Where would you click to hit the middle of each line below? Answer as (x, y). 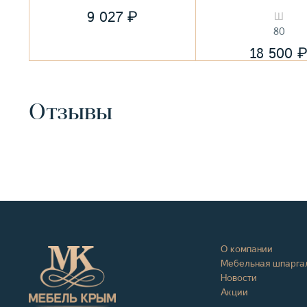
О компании (247, 249)
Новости (239, 278)
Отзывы (71, 113)
